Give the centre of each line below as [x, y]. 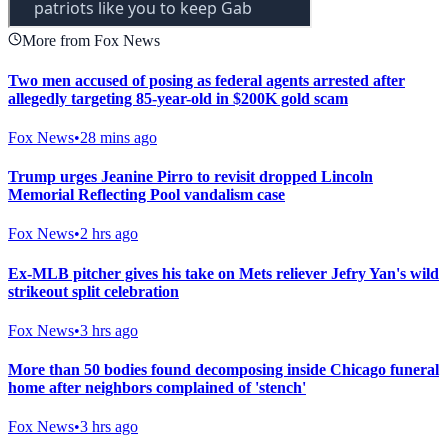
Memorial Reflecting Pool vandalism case [146, 195]
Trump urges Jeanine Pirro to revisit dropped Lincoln [190, 177]
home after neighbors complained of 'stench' [157, 388]
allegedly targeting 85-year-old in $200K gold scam [178, 98]
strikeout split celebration [93, 291]
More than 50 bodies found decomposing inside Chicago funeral [223, 370]
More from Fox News [91, 41]
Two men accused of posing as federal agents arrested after [206, 80]
